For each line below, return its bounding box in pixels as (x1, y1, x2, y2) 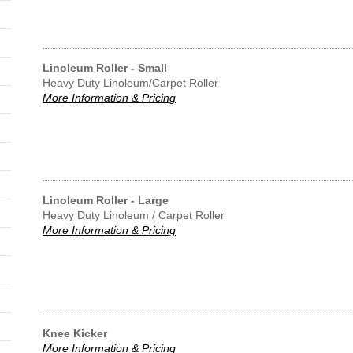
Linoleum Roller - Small (43, 61, 167, 74)
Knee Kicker (43, 327, 107, 340)
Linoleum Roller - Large (43, 194, 169, 206)
